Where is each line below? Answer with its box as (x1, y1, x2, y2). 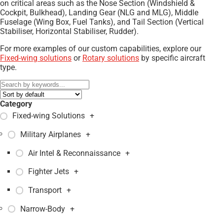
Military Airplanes (20, 129, 81, 139)
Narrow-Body (20, 204, 66, 214)
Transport (28, 185, 62, 195)
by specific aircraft (139, 53, 205, 63)
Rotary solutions (82, 53, 139, 63)
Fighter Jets (28, 167, 70, 177)
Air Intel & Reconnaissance (28, 148, 121, 158)
